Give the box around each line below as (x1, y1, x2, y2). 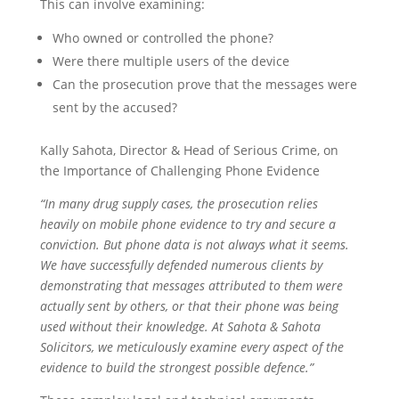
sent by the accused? (52, 99, 177, 117)
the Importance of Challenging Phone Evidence (39, 162, 320, 180)
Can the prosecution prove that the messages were (52, 76, 357, 94)
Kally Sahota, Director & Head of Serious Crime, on (39, 142, 338, 159)
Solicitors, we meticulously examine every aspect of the (39, 338, 344, 356)
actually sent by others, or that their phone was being (39, 297, 338, 315)
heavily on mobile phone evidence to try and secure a (39, 216, 336, 233)
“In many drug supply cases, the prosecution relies (39, 195, 318, 213)
